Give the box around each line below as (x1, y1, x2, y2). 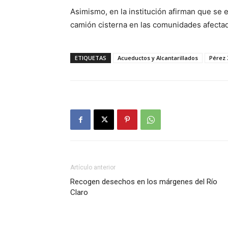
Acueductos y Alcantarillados (118, 54, 198, 62)
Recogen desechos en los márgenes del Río (70, 177, 217, 187)
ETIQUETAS (75, 54, 106, 62)
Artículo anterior (70, 164, 116, 172)
